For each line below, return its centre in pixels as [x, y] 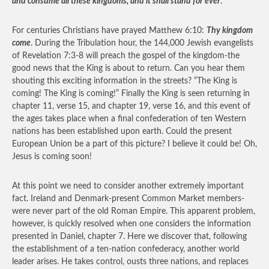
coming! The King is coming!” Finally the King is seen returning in [131, 94]
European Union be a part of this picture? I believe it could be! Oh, [134, 144]
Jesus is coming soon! [52, 157]
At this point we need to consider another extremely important [128, 186]
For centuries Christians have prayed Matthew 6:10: [109, 31]
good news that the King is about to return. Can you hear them [128, 68]
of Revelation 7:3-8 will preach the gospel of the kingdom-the [126, 56]
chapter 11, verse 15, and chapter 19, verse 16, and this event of [131, 106]
